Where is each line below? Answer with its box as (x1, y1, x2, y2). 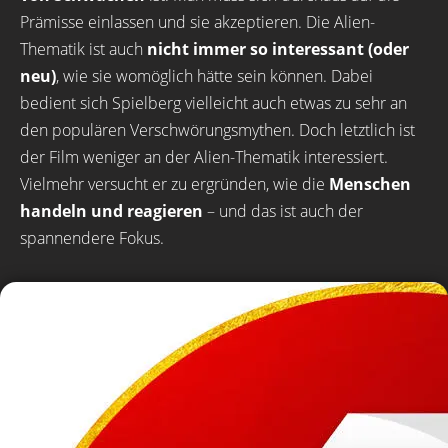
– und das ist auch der (203, 200, 363, 222)
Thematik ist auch (20, 38, 147, 60)
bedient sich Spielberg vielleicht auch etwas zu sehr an (20, 92, 407, 114)
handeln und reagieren (20, 200, 203, 222)
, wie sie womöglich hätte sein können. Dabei (56, 65, 373, 87)
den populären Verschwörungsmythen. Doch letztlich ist (20, 119, 415, 141)
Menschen (329, 173, 411, 195)
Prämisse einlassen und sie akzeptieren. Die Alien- (20, 11, 375, 33)
